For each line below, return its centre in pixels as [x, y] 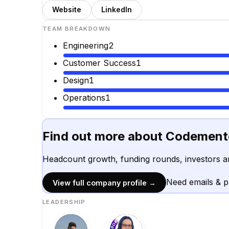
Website [67, 10]
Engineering [86, 46]
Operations [84, 97]
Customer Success [99, 63]
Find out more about [104, 136]
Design [76, 80]
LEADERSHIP [64, 202]
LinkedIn [117, 10]
